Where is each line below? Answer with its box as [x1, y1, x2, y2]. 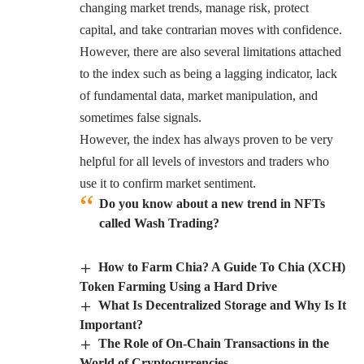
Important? [80, 317, 143, 331]
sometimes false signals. [80, 110, 201, 125]
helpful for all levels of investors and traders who [80, 154, 329, 169]
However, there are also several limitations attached [80, 45, 341, 59]
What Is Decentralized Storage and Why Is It [98, 298, 347, 313]
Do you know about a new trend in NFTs [99, 197, 325, 211]
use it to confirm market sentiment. [80, 176, 256, 191]
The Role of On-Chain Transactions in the [98, 336, 330, 350]
